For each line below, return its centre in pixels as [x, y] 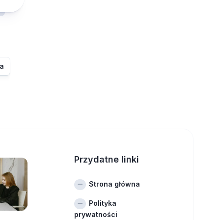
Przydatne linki [107, 159]
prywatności [96, 214]
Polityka [103, 203]
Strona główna [115, 184]
